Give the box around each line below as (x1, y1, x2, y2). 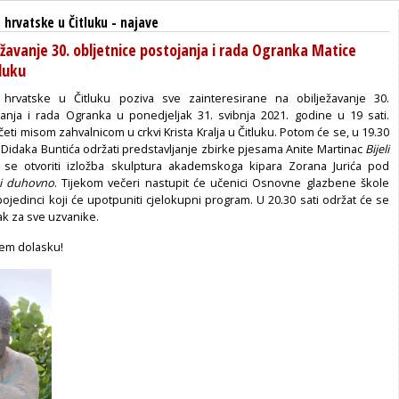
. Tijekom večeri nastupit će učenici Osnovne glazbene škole (53, 174, 390, 191)
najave (120, 13, 159, 32)
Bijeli (365, 140, 389, 157)
